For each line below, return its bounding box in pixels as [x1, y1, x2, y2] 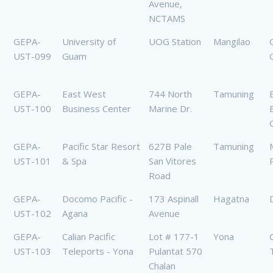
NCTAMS [149, 12, 185, 25]
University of [62, 35, 116, 48]
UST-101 [13, 155, 51, 168]
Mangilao [213, 35, 250, 48]
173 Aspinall [149, 193, 199, 205]
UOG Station [149, 35, 201, 48]
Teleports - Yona [62, 245, 133, 258]
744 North [149, 88, 192, 101]
